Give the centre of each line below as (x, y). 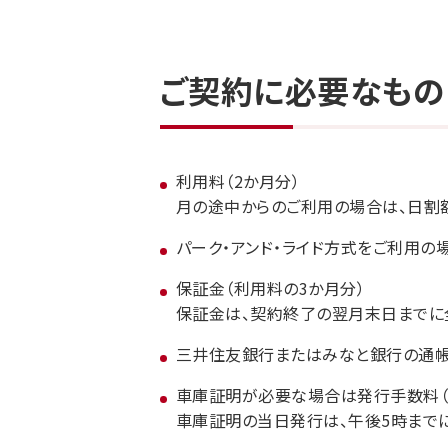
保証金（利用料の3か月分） (271, 288)
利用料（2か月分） (238, 181)
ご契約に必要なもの (303, 90)
